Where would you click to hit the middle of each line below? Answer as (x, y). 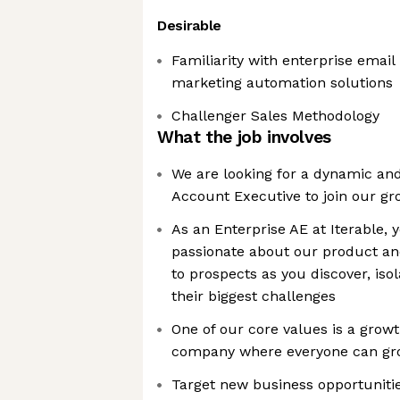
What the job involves (244, 137)
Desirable (190, 25)
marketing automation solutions (282, 83)
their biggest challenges (254, 296)
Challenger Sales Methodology (275, 116)
